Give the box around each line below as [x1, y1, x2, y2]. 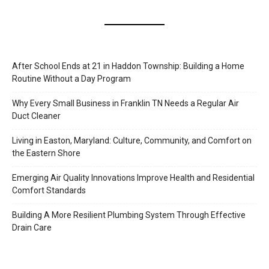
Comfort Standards [12, 186, 86, 196]
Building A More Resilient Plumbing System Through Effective [12, 210, 246, 220]
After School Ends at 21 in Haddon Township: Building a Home [12, 61, 244, 71]
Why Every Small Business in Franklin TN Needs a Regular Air [12, 98, 239, 109]
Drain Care [12, 223, 52, 233]
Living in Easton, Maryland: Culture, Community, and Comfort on [12, 136, 252, 146]
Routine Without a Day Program [12, 74, 131, 84]
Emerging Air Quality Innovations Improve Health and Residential [12, 173, 255, 183]
